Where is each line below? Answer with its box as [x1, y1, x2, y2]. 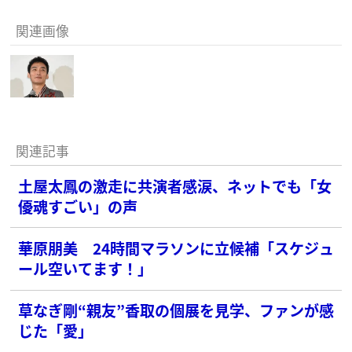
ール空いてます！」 [18, 258, 153, 279]
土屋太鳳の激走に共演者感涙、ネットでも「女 [18, 174, 332, 196]
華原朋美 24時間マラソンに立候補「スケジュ [18, 237, 335, 258]
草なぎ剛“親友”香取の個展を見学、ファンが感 [18, 299, 335, 321]
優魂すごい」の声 [18, 195, 138, 217]
